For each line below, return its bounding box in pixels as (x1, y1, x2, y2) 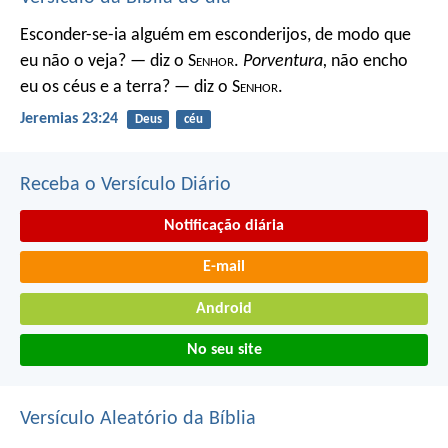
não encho (327, 52, 408, 72)
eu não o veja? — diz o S (20, 52, 196, 72)
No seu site (186, 342, 262, 359)
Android (196, 300, 252, 317)
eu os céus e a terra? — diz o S (20, 78, 240, 98)
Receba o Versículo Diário (20, 174, 231, 195)
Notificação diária (164, 217, 284, 234)
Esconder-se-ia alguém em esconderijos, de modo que (20, 26, 411, 46)
